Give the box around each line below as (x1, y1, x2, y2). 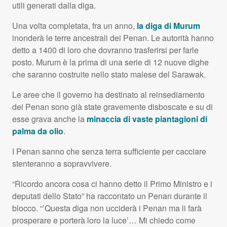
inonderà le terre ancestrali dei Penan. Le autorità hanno (12, 31, 214, 44)
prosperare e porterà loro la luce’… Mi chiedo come (12, 214, 196, 226)
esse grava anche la (12, 112, 87, 125)
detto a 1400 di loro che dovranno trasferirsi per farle (12, 44, 199, 56)
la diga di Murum (137, 19, 200, 31)
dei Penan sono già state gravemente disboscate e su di (12, 100, 213, 112)
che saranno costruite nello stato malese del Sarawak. (12, 68, 206, 80)
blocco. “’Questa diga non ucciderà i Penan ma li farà (12, 202, 202, 214)
